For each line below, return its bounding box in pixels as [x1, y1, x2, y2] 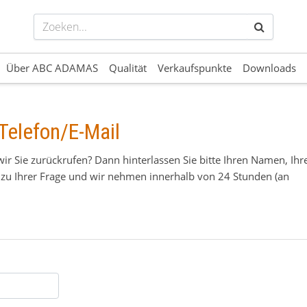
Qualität [109, 60, 147, 75]
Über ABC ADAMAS [6, 60, 98, 75]
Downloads [243, 60, 296, 75]
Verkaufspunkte [158, 60, 232, 75]
